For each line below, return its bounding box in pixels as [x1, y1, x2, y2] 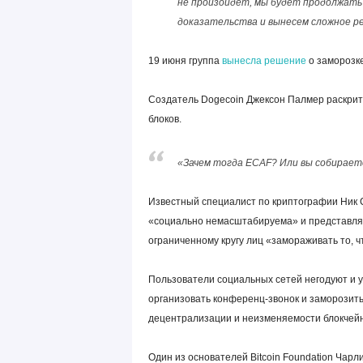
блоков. [147, 113, 181, 125]
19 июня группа [147, 55, 222, 66]
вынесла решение [221, 55, 306, 66]
